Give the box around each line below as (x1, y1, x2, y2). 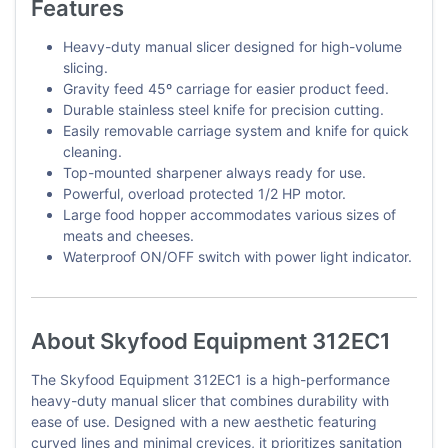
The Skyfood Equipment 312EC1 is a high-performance (31, 371, 390, 389)
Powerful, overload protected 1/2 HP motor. (63, 185, 346, 203)
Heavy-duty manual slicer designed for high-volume (63, 38, 402, 56)
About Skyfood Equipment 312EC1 (31, 328, 391, 355)
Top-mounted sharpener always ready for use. (63, 164, 366, 182)
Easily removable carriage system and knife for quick (63, 122, 409, 140)
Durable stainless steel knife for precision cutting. (63, 101, 384, 119)
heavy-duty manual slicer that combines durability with (31, 392, 389, 410)
